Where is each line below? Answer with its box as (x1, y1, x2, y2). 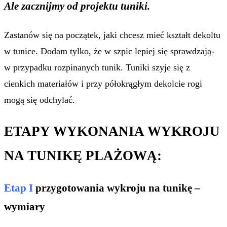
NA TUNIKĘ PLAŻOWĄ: (4, 147, 162, 163)
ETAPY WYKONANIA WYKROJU (4, 123, 220, 139)
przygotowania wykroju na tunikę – (33, 182, 200, 195)
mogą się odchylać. (4, 94, 75, 105)
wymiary (4, 201, 45, 213)
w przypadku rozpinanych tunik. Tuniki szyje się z (4, 62, 190, 72)
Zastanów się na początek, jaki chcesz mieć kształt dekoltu (4, 29, 220, 40)
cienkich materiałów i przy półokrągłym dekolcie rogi (4, 78, 202, 89)
